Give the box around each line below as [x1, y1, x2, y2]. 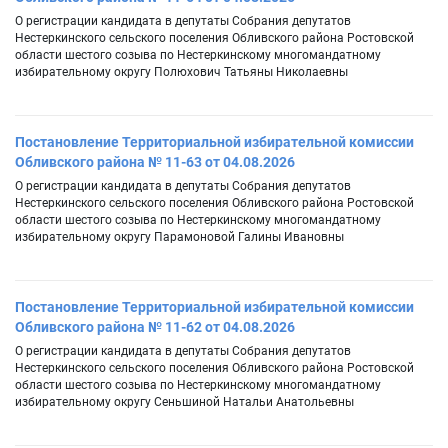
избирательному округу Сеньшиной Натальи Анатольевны [15, 395, 354, 410]
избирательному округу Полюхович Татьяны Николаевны [15, 65, 348, 80]
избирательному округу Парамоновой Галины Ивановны [15, 230, 344, 245]
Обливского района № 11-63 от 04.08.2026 [15, 154, 295, 171]
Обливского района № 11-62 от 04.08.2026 [15, 319, 295, 336]
